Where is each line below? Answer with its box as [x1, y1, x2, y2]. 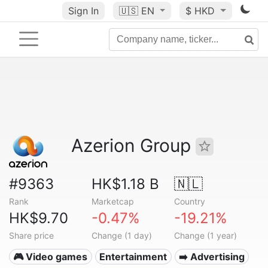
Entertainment [99, 251, 167, 263]
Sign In [68, 5, 99, 17]
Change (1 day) [91, 230, 152, 240]
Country [173, 196, 205, 206]
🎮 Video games [13, 251, 88, 263]
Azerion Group [71, 135, 196, 156]
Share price [9, 230, 54, 240]
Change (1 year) [173, 230, 237, 240]
